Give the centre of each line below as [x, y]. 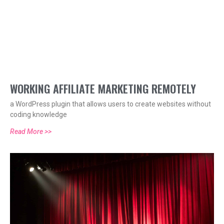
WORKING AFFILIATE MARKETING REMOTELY [103, 89]
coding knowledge [38, 115]
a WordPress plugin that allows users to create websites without [110, 104]
